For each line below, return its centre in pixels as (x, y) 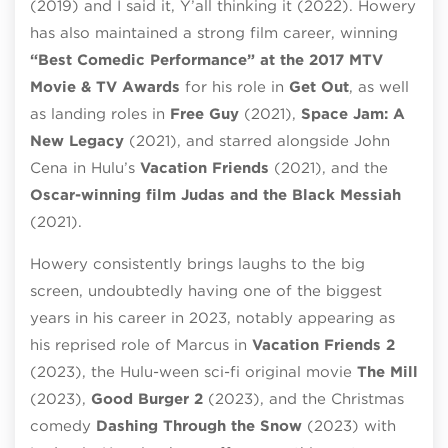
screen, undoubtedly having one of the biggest (206, 290)
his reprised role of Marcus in (141, 344)
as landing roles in (100, 113)
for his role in (234, 86)
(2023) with (351, 425)
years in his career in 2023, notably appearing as (212, 317)
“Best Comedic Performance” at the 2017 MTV (206, 59)
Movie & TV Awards (105, 86)
